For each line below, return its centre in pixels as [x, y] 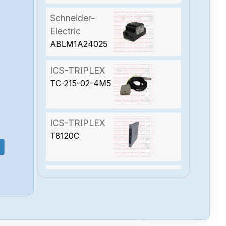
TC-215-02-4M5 [81, 83]
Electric [66, 31]
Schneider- [73, 18]
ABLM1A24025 [79, 44]
